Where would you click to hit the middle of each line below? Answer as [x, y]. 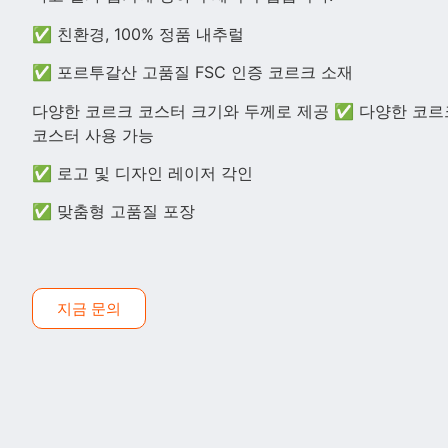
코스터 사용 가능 [93, 134]
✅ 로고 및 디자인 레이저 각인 [142, 172]
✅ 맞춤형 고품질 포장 [113, 211]
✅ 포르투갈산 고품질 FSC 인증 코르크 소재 [192, 72]
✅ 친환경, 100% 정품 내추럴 [138, 33]
